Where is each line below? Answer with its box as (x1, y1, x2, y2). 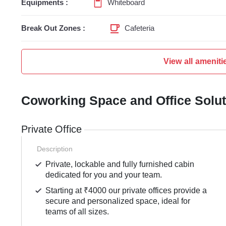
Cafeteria (125, 23, 154, 34)
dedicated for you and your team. (45, 169, 162, 181)
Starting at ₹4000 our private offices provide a (45, 185, 207, 196)
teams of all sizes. (45, 206, 109, 217)
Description (37, 144, 73, 154)
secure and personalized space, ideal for (45, 196, 191, 207)
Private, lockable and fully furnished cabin (45, 159, 195, 170)
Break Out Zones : (21, 23, 85, 34)
